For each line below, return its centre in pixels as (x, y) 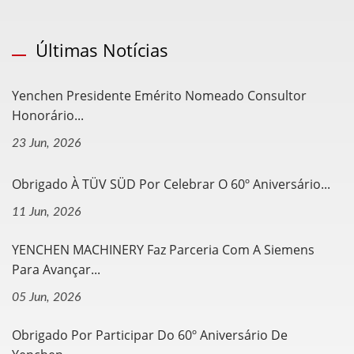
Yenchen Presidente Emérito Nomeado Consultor (159, 95)
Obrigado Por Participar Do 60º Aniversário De (150, 335)
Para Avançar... (56, 269)
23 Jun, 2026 (47, 143)
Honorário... (48, 115)
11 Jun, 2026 (47, 211)
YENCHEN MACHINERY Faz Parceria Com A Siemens (163, 249)
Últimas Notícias (102, 49)
